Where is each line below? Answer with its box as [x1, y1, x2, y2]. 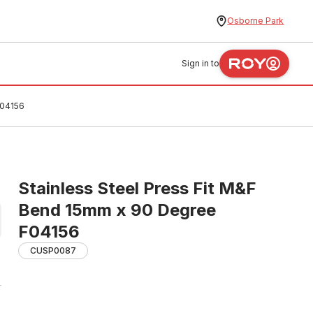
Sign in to [182, 58, 220, 68]
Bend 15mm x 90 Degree [18, 200, 216, 220]
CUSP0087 [30, 245, 76, 256]
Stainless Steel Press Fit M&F [18, 178, 256, 198]
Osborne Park [227, 15, 284, 26]
